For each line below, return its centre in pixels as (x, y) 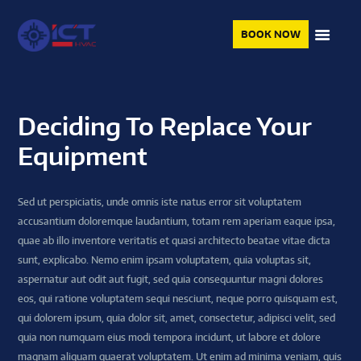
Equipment (83, 156)
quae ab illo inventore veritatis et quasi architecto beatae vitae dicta (174, 241)
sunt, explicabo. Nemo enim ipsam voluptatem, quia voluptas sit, (165, 260)
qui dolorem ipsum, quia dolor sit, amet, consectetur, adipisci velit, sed (177, 318)
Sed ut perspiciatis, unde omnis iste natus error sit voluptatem (160, 202)
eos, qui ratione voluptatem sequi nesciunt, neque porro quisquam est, (178, 299)
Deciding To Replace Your (165, 126)
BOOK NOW (271, 34)
